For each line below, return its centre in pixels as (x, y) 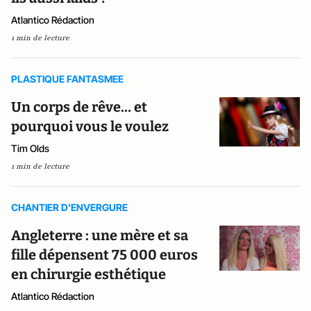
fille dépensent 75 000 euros (104, 255)
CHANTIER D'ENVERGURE (69, 207)
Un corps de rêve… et (79, 107)
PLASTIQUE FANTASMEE (67, 79)
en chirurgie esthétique (89, 274)
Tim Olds (30, 148)
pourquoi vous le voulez (90, 126)
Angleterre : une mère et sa (100, 235)
